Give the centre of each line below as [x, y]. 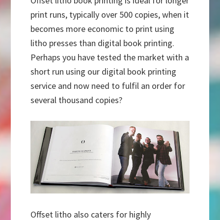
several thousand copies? [77, 100]
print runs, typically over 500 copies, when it [110, 15]
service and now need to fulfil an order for [108, 86]
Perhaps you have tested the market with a [110, 57]
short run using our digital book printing [104, 72]
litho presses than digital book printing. [103, 43]
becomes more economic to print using [103, 29]
